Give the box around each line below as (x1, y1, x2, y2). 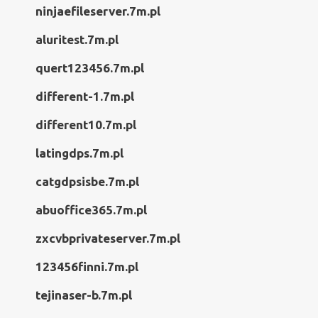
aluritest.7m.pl (35, 33, 119, 46)
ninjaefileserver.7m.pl (35, 4, 160, 18)
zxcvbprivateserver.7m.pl (35, 231, 180, 245)
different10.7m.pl (35, 118, 136, 131)
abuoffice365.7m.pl (35, 203, 147, 216)
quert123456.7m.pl (35, 61, 144, 75)
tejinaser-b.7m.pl (35, 288, 132, 302)
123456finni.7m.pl (35, 260, 138, 273)
